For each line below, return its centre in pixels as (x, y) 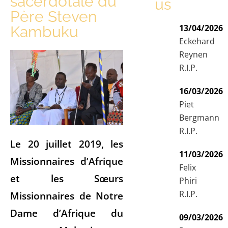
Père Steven (53, 16)
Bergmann (199, 117)
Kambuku (44, 32)
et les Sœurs (67, 178)
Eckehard (197, 41)
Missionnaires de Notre (67, 195)
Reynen (194, 54)
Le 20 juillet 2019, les (67, 144)
